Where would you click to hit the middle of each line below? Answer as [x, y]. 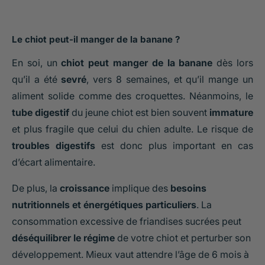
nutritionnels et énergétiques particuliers [104, 205]
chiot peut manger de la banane [137, 63]
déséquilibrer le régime [63, 238]
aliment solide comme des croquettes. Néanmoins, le [132, 96]
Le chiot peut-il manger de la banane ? [96, 40]
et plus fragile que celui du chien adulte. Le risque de [132, 129]
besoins [188, 188]
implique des [140, 188]
